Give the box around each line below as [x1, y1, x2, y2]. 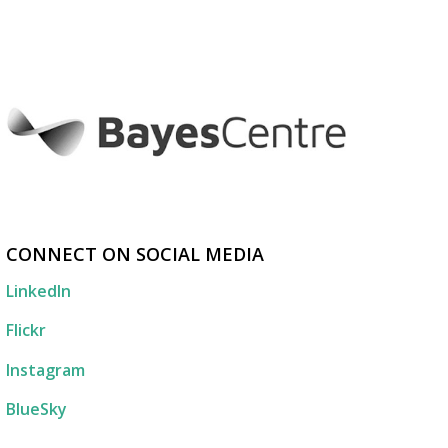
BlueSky [6, 398, 67, 421]
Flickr [6, 319, 46, 342]
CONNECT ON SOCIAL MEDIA [6, 242, 264, 266]
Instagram [6, 358, 85, 381]
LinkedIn [6, 279, 71, 302]
